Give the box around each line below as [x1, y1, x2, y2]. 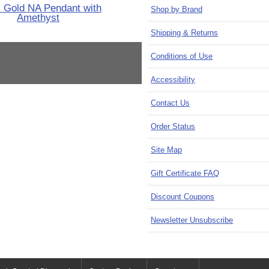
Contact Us [151, 98, 190, 108]
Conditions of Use [151, 52, 213, 61]
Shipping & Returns [151, 28, 219, 38]
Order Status [151, 122, 196, 131]
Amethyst [17, 11, 60, 24]
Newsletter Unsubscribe [151, 216, 234, 225]
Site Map [151, 145, 183, 155]
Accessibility [151, 75, 196, 85]
